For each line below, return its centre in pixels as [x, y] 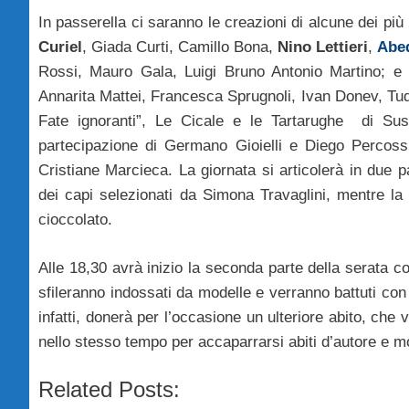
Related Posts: [109, 390]
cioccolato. [75, 220]
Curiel [60, 47]
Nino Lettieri [323, 47]
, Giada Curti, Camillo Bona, [180, 47]
